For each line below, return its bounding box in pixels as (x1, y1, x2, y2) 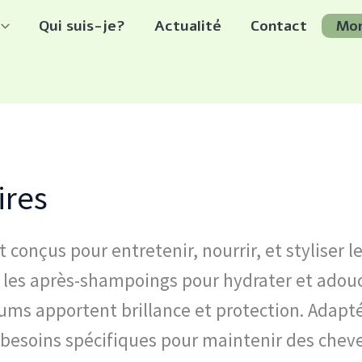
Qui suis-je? (39, 15, 125, 36)
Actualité (154, 15, 221, 36)
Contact (250, 15, 307, 36)
